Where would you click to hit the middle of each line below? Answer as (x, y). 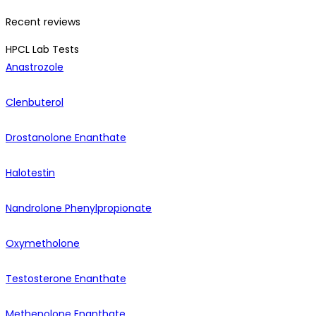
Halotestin (30, 173)
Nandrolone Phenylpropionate (79, 208)
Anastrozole (35, 67)
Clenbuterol (35, 103)
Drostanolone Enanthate (66, 138)
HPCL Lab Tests (42, 50)
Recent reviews (43, 22)
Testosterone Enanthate (66, 279)
